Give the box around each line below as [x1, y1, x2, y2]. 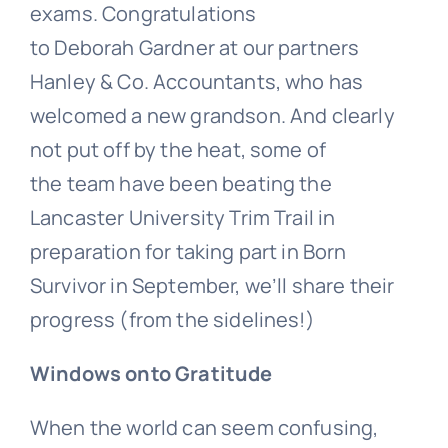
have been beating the [119, 169, 332, 197]
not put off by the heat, [29, 135, 250, 163]
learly [342, 101, 395, 129]
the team [29, 169, 120, 197]
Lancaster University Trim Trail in [29, 203, 336, 231]
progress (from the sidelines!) [29, 305, 315, 333]
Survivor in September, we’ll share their [29, 271, 395, 299]
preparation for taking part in [29, 237, 303, 265]
